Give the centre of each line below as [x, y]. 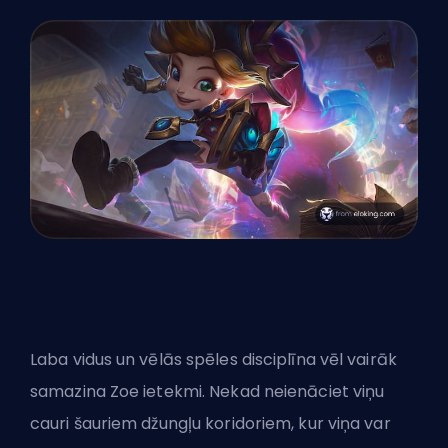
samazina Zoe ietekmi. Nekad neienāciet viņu [207, 392]
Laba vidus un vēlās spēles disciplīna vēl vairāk [213, 360]
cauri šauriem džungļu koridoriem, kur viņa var [210, 424]
